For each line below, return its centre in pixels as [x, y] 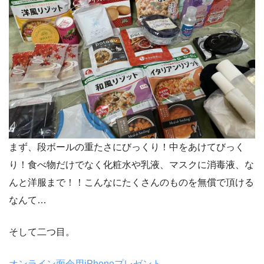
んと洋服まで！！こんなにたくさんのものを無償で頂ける [131, 182]
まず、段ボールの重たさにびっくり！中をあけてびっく [127, 147]
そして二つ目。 [42, 232]
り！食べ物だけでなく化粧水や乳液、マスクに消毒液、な [131, 164]
